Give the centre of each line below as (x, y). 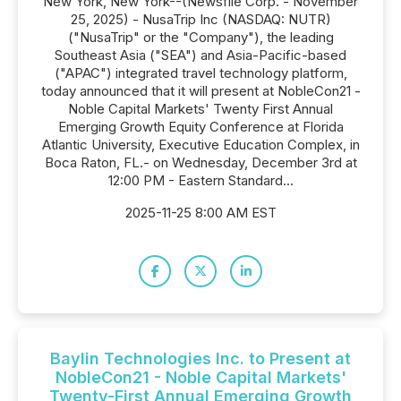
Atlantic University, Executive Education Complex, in (200, 145)
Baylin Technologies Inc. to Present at (200, 358)
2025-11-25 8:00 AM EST (200, 213)
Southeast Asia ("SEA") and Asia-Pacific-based (200, 55)
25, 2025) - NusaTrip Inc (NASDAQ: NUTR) (200, 19)
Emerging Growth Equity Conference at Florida (200, 127)
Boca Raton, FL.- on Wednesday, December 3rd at (200, 162)
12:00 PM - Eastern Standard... (200, 180)
